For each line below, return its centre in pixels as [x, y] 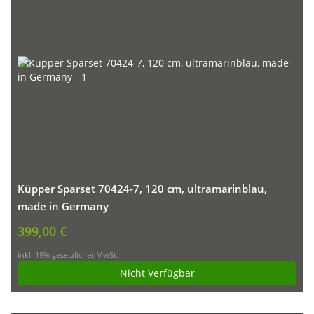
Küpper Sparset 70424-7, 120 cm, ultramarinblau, [142, 189]
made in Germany [63, 207]
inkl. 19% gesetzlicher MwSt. [68, 255]
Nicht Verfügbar [157, 273]
